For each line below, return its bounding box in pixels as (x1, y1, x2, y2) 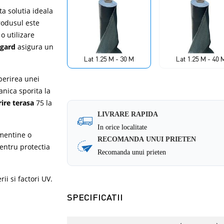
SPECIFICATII (67, 191, 123, 202)
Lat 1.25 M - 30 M (84, 54, 134, 63)
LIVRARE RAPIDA (97, 110, 158, 117)
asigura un (17, 41, 54, 51)
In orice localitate (97, 123, 147, 130)
